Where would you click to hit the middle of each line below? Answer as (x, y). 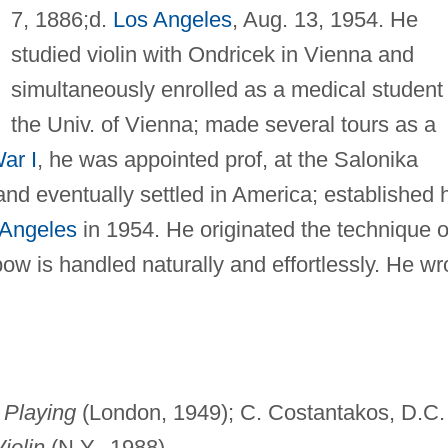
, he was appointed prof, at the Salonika (227, 159)
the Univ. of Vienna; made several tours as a (223, 124)
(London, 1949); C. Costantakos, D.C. (260, 412)
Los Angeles (172, 19)
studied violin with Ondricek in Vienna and (212, 54)
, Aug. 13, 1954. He (324, 19)
